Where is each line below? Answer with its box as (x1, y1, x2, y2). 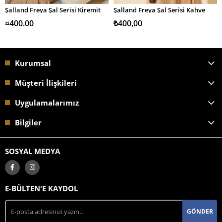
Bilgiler (15, 117, 42, 127)
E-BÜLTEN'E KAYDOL (5, 183, 78, 193)
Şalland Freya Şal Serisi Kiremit (5, 5, 101, 15)
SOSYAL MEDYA (5, 146, 60, 156)
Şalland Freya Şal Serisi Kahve (113, 5, 205, 15)
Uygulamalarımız (15, 97, 79, 108)
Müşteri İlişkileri (15, 77, 77, 88)
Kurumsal (15, 57, 51, 68)
